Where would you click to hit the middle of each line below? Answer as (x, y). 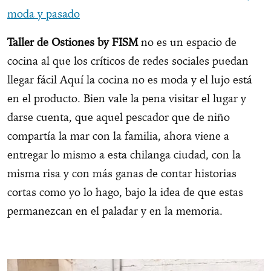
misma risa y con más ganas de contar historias (122, 174)
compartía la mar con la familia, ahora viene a (118, 136)
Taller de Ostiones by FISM (73, 42)
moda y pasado (44, 14)
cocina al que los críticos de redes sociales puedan (128, 61)
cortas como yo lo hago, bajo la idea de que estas (125, 192)
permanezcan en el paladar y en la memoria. (118, 211)
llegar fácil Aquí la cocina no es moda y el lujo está (130, 80)
